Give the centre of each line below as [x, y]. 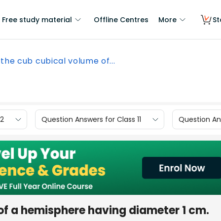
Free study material [37, 20]
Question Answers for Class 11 [91, 119]
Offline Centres [121, 20]
